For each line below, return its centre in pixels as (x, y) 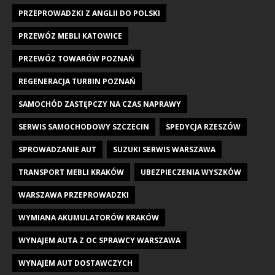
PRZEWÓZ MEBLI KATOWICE (70, 36)
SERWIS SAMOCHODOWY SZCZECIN (84, 126)
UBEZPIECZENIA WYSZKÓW (191, 172)
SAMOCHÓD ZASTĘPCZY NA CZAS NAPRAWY (100, 104)
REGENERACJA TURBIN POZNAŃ (77, 81)
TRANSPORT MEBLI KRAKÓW (71, 172)
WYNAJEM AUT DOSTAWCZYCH (76, 263)
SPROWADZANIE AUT (57, 149)
